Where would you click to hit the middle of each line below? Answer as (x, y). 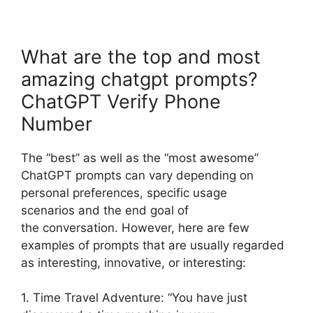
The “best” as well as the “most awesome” (140, 158)
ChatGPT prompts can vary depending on (137, 175)
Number (57, 124)
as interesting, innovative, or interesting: (133, 262)
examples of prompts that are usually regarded (153, 245)
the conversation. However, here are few (135, 227)
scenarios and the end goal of (105, 210)
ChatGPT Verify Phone (121, 101)
